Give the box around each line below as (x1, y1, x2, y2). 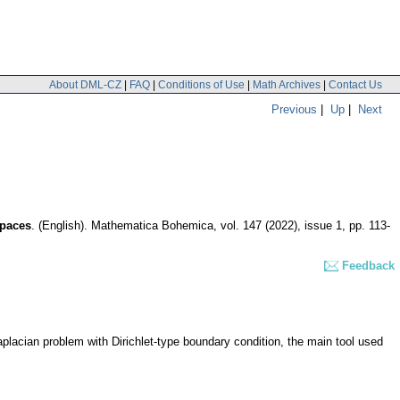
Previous (271, 102, 317, 116)
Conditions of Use (158, 78, 245, 91)
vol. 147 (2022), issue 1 (221, 219, 342, 233)
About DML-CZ (49, 78, 121, 91)
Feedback (342, 259, 395, 273)
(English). (38, 219, 87, 233)
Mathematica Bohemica (91, 219, 213, 233)
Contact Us (329, 78, 382, 91)
